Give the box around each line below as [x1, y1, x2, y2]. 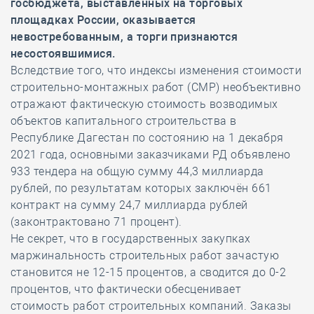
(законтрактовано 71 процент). [11, 215, 182, 228]
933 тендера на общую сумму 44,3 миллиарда [11, 165, 264, 178]
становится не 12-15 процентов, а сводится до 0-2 [11, 266, 287, 279]
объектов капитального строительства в [11, 114, 237, 128]
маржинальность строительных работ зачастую [11, 249, 280, 262]
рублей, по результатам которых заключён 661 [11, 182, 272, 195]
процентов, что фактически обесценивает [11, 282, 242, 296]
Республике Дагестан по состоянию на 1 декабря [11, 131, 284, 144]
